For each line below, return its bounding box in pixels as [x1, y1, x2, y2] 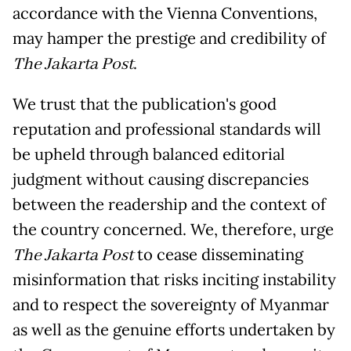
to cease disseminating [133, 244, 303, 266]
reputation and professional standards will [13, 119, 321, 140]
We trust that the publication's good [13, 94, 277, 115]
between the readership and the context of [13, 194, 326, 215]
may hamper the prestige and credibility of [13, 28, 326, 49]
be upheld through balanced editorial [13, 144, 285, 165]
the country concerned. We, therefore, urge [13, 219, 334, 241]
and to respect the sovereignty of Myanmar [13, 295, 329, 316]
